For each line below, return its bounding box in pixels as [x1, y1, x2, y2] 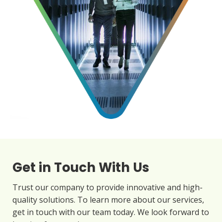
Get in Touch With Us [12, 158, 149, 176]
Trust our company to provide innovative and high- [12, 181, 203, 193]
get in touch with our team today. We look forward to [12, 206, 209, 218]
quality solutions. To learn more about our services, [12, 194, 204, 205]
